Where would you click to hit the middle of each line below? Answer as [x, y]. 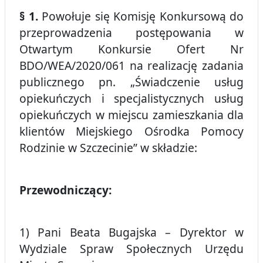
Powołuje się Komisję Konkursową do [141, 16]
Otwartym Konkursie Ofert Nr [131, 49]
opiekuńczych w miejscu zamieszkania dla [131, 115]
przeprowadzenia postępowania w [131, 33]
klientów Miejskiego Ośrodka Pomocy [131, 131]
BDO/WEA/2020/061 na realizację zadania [131, 66]
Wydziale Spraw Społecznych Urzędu [131, 249]
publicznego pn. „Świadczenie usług [131, 82]
